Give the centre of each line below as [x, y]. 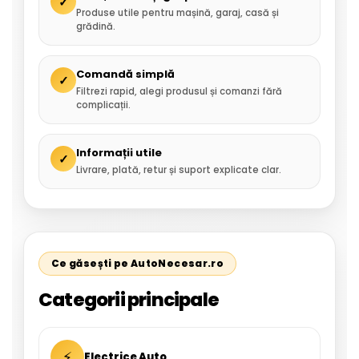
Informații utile [119, 153]
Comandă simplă [125, 74]
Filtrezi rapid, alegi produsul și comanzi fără [179, 91]
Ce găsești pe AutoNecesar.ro [138, 263]
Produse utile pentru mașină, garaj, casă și [177, 13]
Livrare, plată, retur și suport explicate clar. [179, 170]
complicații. [103, 105]
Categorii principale [129, 300]
